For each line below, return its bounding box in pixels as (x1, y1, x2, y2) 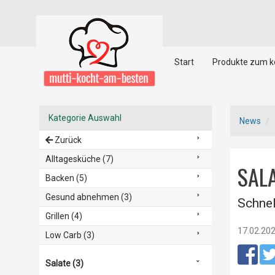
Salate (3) (45, 258, 83, 268)
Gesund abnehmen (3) (45, 192, 132, 202)
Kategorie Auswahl (48, 113, 122, 123)
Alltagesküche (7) (45, 154, 114, 164)
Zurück (52, 135, 82, 145)
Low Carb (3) (45, 230, 95, 240)
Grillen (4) (45, 211, 82, 221)
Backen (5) (45, 173, 87, 183)
